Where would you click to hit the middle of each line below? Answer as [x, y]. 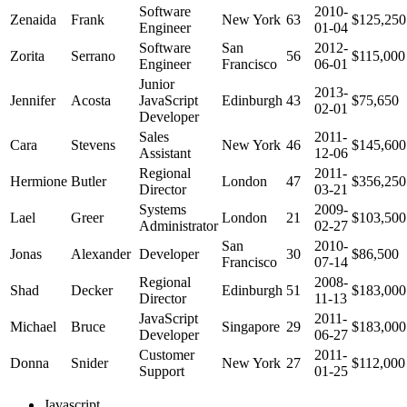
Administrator [179, 225]
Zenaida [33, 19]
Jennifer [33, 100]
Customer [167, 354]
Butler [89, 181]
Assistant [165, 153]
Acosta [91, 100]
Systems [163, 209]
